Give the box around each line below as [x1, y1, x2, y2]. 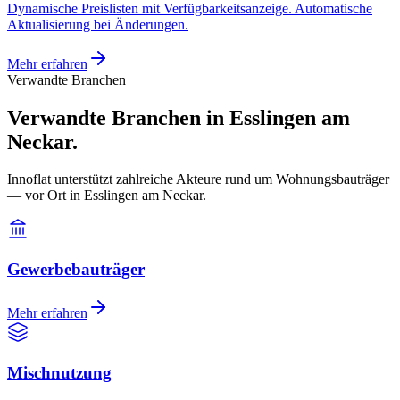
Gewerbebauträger [7, 260, 145, 279]
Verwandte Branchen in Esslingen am [7, 105, 350, 129]
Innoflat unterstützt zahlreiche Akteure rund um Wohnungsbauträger [7, 171, 389, 187]
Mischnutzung [7, 362, 112, 382]
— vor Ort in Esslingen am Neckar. [7, 187, 206, 204]
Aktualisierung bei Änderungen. [7, 16, 188, 32]
